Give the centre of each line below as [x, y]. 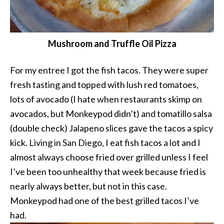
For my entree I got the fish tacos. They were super [109, 70]
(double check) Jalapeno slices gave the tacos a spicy [111, 128]
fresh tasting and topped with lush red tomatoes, [104, 84]
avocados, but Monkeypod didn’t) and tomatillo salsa [111, 113]
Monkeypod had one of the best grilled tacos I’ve [104, 200]
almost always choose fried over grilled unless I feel [109, 157]
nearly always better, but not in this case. [88, 186]
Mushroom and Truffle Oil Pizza [112, 43]
